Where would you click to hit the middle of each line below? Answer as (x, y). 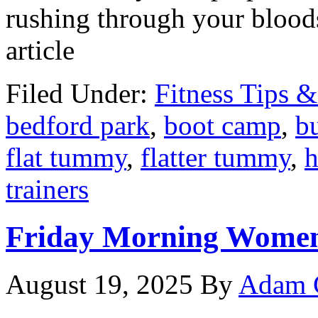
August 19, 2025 (99, 285)
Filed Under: (80, 94)
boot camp (223, 126)
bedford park (78, 126)
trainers (47, 190)
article (40, 50)
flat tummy (66, 158)
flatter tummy (215, 158)
